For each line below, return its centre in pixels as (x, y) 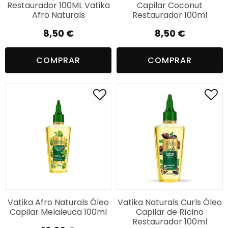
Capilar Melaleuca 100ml (58, 212)
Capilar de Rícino (170, 212)
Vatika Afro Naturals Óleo (58, 202)
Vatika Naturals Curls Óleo (170, 202)
